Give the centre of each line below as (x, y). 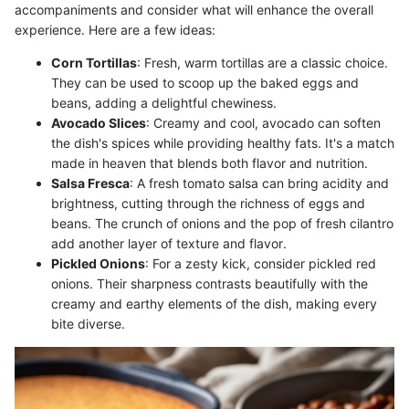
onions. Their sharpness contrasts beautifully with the (210, 283)
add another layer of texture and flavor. (169, 243)
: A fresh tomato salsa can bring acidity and (259, 183)
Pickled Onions (98, 263)
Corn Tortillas (94, 62)
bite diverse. (88, 323)
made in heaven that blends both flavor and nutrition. (210, 163)
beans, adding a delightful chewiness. (164, 102)
